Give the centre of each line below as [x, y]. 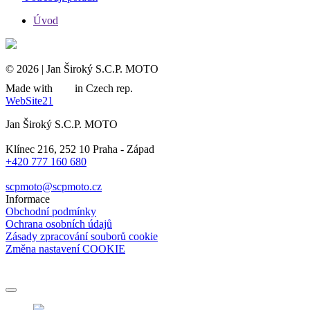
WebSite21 [29, 100]
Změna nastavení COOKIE [65, 248]
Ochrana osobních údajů [59, 224]
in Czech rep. [102, 88]
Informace [28, 199]
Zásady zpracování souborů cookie [82, 236]
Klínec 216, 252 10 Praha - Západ [81, 149]
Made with [30, 88]
